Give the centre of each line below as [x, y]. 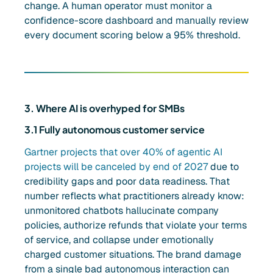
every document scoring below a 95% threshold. [132, 35]
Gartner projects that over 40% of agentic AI [123, 152]
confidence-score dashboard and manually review [136, 21]
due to [223, 167]
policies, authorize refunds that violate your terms [136, 225]
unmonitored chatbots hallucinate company [122, 211]
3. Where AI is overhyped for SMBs [105, 108]
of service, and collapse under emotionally [119, 240]
